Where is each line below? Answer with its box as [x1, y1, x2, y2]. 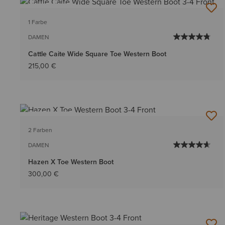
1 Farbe [28, 17, 47, 27]
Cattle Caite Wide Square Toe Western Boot [28, 48, 166, 59]
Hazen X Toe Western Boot [28, 156, 114, 167]
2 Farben [28, 125, 52, 135]
